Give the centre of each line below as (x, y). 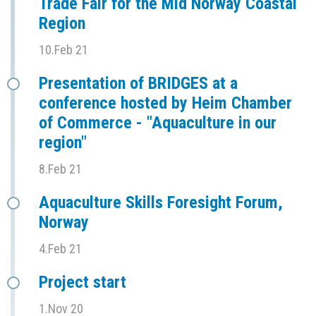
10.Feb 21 (63, 49)
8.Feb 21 (60, 169)
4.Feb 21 (60, 248)
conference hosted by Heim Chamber (165, 103)
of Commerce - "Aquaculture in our (158, 122)
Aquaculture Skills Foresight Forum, (161, 202)
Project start (83, 282)
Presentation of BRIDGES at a (138, 83)
